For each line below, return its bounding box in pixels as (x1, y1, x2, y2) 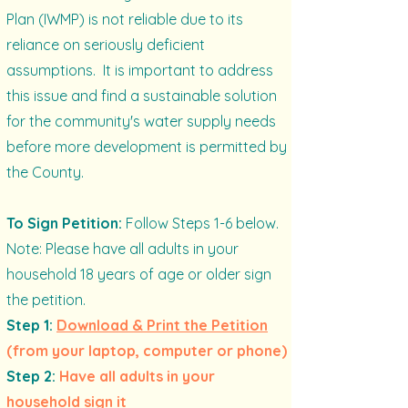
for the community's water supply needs (6, 112, 276, 130)
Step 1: (6, 316, 56, 334)
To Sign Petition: (6, 214, 122, 232)
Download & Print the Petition (56, 316, 268, 334)
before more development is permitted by (6, 138, 287, 156)
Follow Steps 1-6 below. (122, 214, 282, 232)
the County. (6, 163, 87, 181)
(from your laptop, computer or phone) (6, 342, 287, 360)
